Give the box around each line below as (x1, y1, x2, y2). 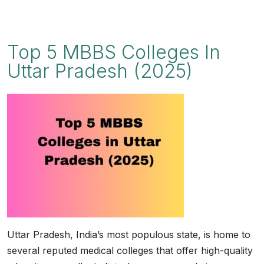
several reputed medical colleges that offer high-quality (7, 245, 253, 256)
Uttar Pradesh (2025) (7, 60, 193, 82)
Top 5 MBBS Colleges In (7, 41, 220, 64)
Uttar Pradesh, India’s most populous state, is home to (7, 229, 250, 240)
